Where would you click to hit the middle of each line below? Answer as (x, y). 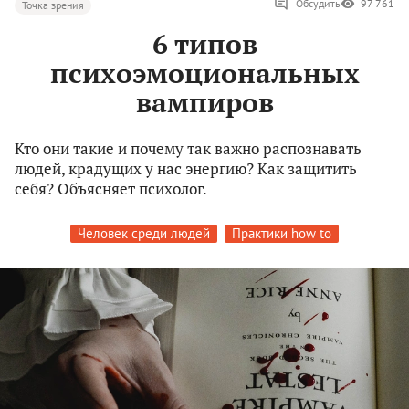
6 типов (204, 44)
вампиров (204, 103)
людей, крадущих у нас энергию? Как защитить (186, 169)
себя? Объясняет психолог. (111, 189)
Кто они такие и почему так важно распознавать (188, 149)
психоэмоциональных (204, 73)
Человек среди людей (144, 234)
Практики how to (282, 234)
